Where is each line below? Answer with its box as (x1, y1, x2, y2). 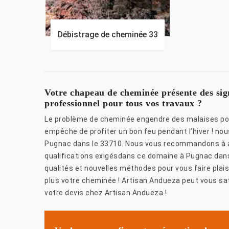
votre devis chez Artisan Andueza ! (44, 189, 167, 197)
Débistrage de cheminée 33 (57, 30, 158, 40)
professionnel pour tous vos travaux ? (44, 98, 202, 109)
